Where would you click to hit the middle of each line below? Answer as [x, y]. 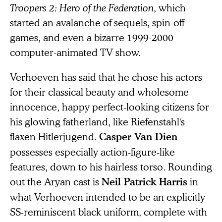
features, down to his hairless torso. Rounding [111, 166]
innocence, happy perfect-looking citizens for [110, 106]
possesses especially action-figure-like [92, 151]
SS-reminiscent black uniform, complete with [109, 211]
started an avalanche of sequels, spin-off [97, 22]
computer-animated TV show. [75, 52]
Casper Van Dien [138, 136]
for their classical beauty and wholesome [99, 91]
